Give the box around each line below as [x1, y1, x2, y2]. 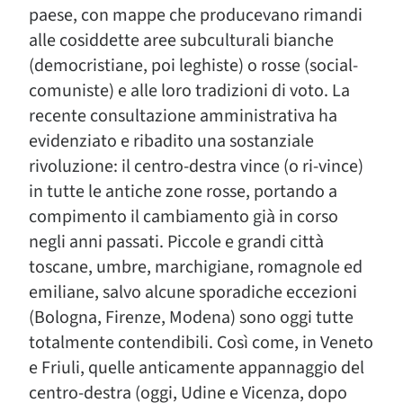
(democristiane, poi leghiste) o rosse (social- [29, 53, 358, 78]
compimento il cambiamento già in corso [29, 204, 338, 229]
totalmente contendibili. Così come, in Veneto [29, 330, 373, 355]
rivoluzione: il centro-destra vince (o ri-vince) [29, 154, 363, 179]
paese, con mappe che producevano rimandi [29, 3, 363, 28]
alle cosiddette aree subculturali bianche [29, 28, 334, 53]
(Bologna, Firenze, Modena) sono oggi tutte [29, 305, 354, 330]
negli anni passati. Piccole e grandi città [29, 229, 324, 255]
